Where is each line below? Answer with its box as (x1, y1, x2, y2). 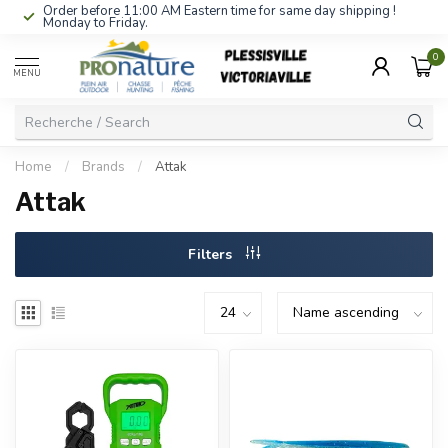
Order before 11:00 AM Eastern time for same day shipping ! (43, 2, 396, 20)
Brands (82, 158, 125, 176)
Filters (188, 245, 236, 264)
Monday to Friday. (43, 14, 148, 32)
